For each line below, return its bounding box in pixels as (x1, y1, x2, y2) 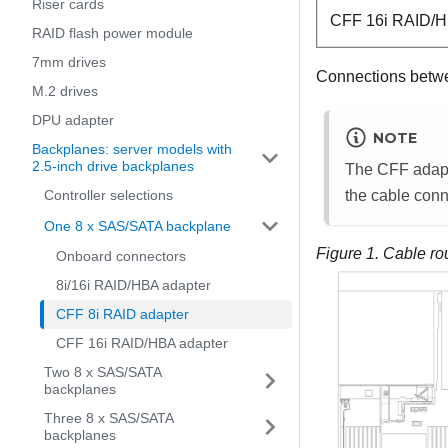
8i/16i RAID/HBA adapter (56, 277, 211, 293)
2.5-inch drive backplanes (32, 158, 194, 174)
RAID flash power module (32, 25, 193, 41)
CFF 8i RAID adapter (56, 306, 189, 322)
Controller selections (44, 187, 173, 203)
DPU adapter (32, 112, 114, 128)
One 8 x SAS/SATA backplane (44, 217, 231, 234)
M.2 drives (32, 83, 98, 99)
